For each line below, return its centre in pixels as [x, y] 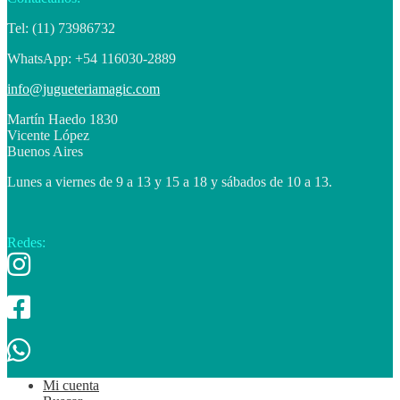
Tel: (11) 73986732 [61, 28]
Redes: [26, 242]
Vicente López [48, 135]
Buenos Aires [45, 151]
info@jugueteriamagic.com [83, 88]
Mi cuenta [71, 385]
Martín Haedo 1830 [62, 119]
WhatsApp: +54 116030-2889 [92, 58]
